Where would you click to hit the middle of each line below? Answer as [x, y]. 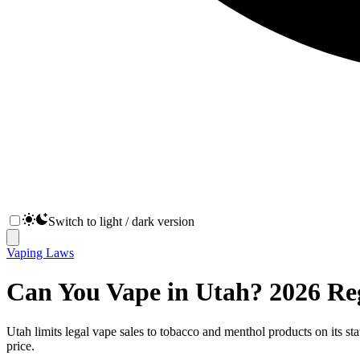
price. [20, 346]
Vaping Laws [40, 253]
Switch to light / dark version [121, 221]
